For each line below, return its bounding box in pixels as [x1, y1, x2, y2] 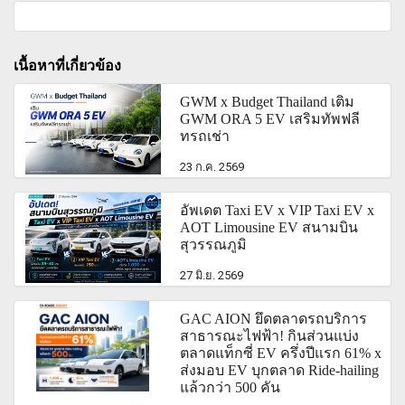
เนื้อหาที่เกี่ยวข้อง [14, 58, 121, 74]
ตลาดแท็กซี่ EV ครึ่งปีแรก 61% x [180, 345, 382, 362]
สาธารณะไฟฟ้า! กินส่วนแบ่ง [180, 328, 360, 344]
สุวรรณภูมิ [180, 237, 248, 253]
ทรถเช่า [180, 128, 231, 145]
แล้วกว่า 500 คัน [180, 380, 281, 396]
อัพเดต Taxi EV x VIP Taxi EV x [180, 202, 375, 219]
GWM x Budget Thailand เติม [180, 94, 355, 110]
